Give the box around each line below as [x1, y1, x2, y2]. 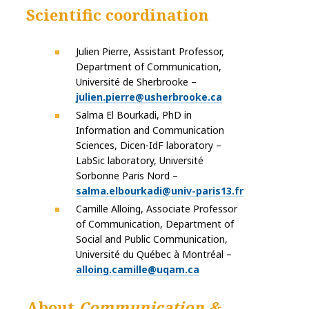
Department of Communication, [76, 60, 221, 74]
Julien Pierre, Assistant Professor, [76, 45, 224, 59]
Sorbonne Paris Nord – [76, 169, 178, 183]
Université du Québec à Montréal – [76, 248, 232, 261]
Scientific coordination [26, 4, 209, 26]
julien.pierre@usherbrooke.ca [76, 90, 222, 104]
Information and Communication [76, 123, 224, 137]
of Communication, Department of [76, 217, 234, 231]
